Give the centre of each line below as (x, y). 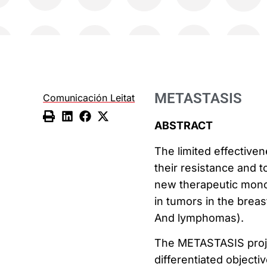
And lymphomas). (199, 218)
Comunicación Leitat (89, 98)
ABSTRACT (183, 126)
